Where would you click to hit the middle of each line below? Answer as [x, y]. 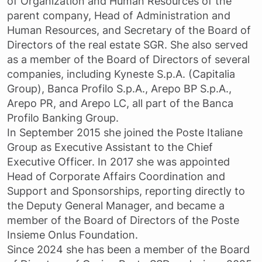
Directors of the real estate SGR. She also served [127, 44]
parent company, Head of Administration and [119, 15]
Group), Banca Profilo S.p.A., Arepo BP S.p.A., [119, 88]
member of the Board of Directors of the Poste [123, 220]
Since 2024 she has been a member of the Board [128, 249]
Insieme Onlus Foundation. [73, 235]
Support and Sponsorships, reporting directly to [126, 191]
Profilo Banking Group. [63, 118]
